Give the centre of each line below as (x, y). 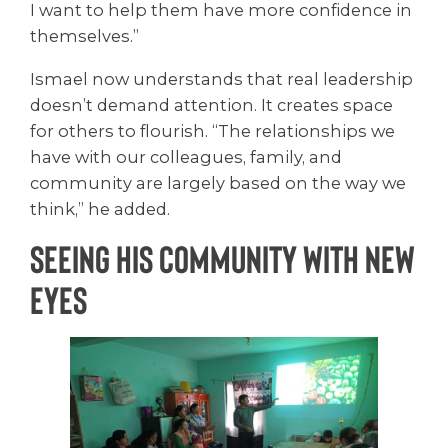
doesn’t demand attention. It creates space (211, 104)
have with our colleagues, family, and (186, 156)
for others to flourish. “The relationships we (212, 130)
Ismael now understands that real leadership (221, 78)
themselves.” (84, 36)
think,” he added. (100, 208)
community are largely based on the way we (218, 182)
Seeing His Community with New (222, 258)
